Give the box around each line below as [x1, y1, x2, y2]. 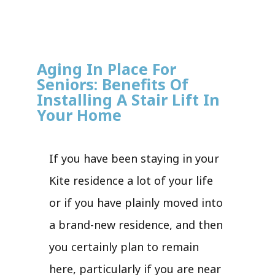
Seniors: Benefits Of [37, 73, 188, 95]
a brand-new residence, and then [49, 217, 223, 232]
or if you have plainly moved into [49, 195, 223, 210]
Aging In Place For [37, 58, 176, 79]
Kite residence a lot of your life [49, 172, 213, 188]
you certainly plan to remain [49, 239, 199, 254]
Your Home [37, 104, 122, 125]
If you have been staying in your [49, 150, 219, 166]
